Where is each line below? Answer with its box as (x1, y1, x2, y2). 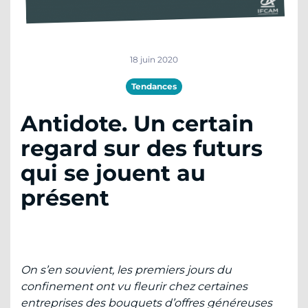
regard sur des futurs (21, 135, 263, 162)
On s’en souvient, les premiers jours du (21, 263, 232, 277)
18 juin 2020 (130, 54, 178, 65)
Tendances (131, 81, 177, 92)
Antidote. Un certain (21, 110, 254, 137)
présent (21, 184, 109, 212)
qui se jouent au (21, 159, 206, 187)
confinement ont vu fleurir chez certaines (21, 280, 247, 294)
